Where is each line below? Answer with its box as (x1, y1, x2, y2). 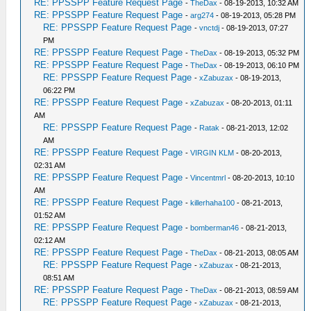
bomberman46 (190, 224, 239, 232)
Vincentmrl (190, 174, 226, 182)
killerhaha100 (190, 199, 235, 207)
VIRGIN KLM (190, 149, 235, 157)
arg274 (190, 11, 215, 19)
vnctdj (199, 24, 220, 32)
